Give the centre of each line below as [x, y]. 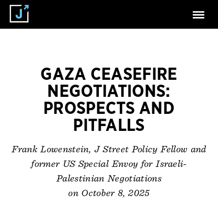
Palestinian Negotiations [109, 179]
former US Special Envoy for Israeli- [109, 164]
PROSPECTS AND [109, 109]
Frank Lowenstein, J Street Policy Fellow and [109, 149]
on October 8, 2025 [109, 193]
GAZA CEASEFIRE [109, 75]
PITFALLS [109, 126]
